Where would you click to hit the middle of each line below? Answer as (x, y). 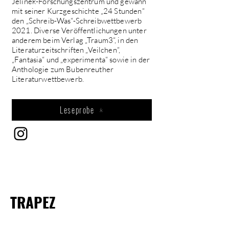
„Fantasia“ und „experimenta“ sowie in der (81, 60)
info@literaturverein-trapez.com (59, 218)
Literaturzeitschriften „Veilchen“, (66, 50)
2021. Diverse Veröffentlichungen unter (79, 30)
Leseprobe (77, 110)
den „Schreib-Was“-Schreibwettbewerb (77, 21)
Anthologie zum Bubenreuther (63, 69)
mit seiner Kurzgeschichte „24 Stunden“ (78, 11)
